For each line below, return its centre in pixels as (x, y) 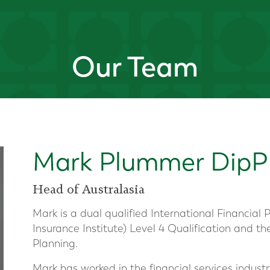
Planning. (55, 244)
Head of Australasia (89, 189)
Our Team (135, 67)
